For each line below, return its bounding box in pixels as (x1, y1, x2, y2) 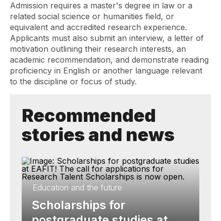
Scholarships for (32, 198, 125, 212)
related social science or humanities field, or (10, 11, 174, 21)
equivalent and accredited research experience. (10, 22, 187, 32)
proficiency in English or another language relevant (10, 66, 202, 75)
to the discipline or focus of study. (10, 76, 137, 86)
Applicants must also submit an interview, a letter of (10, 33, 204, 43)
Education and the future (33, 183, 122, 192)
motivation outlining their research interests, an (10, 44, 186, 54)
